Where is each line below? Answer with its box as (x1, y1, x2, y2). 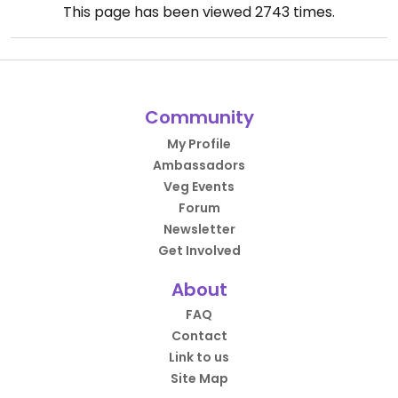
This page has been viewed (63, 2, 255, 23)
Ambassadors (153, 156, 245, 175)
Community (144, 105, 254, 131)
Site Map (170, 370, 228, 388)
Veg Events (163, 178, 235, 196)
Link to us (169, 348, 229, 367)
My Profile (167, 135, 231, 154)
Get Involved (157, 242, 241, 260)
